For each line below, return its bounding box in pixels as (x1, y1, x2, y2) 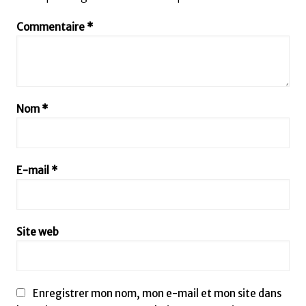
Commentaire (16, 20, 87, 34)
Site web (16, 225, 59, 239)
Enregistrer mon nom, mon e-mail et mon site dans (32, 287, 281, 301)
